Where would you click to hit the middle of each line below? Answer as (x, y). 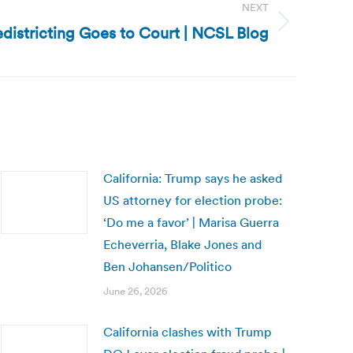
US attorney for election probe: (193, 200)
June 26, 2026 (136, 291)
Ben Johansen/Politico (167, 266)
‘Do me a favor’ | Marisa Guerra (191, 222)
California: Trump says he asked (193, 178)
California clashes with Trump (188, 332)
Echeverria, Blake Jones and (182, 244)
